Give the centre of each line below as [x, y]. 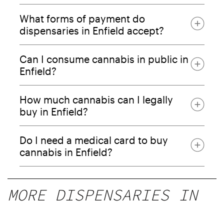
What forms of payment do [82, 18]
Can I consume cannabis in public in [104, 59]
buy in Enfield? [54, 111]
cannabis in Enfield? [66, 152]
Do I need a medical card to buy [94, 140]
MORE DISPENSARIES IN [102, 195]
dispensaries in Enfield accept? [92, 30]
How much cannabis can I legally [96, 99]
